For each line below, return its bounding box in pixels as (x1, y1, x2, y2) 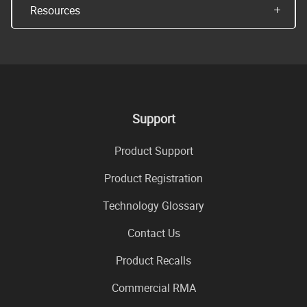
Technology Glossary (103, 198, 204, 214)
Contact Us (127, 225, 180, 241)
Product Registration (104, 171, 203, 186)
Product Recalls (116, 253, 191, 269)
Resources (30, 3, 80, 19)
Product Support (114, 143, 193, 159)
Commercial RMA (111, 280, 196, 296)
